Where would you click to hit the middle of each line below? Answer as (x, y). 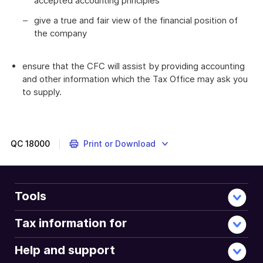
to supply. (42, 92)
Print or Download (119, 144)
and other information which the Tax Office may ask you (135, 79)
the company (60, 33)
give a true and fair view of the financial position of (136, 20)
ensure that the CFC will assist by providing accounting (134, 66)
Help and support (65, 250)
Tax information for (71, 223)
